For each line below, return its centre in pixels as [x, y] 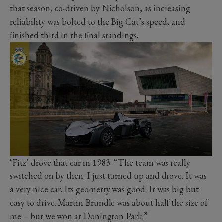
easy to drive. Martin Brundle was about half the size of [109, 202]
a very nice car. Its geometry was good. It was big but [104, 189]
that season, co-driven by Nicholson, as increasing [100, 8]
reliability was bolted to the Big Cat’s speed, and [98, 22]
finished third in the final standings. [74, 35]
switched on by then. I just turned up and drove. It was [108, 175]
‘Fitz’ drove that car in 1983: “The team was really [100, 162]
